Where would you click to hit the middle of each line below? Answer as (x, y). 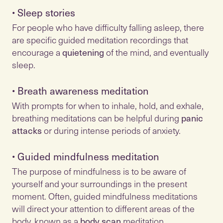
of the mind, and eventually (156, 52)
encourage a (37, 52)
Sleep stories (45, 12)
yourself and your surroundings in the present (100, 183)
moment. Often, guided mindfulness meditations (105, 196)
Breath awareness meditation (82, 91)
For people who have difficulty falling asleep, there (108, 27)
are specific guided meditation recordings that (100, 40)
